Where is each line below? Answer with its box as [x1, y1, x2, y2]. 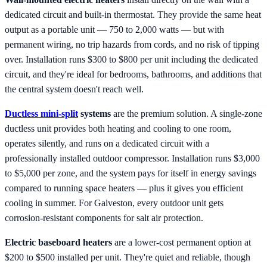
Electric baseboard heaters [5, 237, 112, 247]
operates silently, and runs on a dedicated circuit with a [5, 138, 209, 148]
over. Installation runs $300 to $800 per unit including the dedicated [5, 54, 258, 64]
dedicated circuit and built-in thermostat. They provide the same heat [5, 9, 261, 20]
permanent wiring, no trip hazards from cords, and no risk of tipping [5, 39, 259, 49]
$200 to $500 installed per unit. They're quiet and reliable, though [5, 252, 250, 262]
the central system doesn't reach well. [5, 83, 144, 94]
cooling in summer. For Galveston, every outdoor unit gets [5, 197, 223, 208]
